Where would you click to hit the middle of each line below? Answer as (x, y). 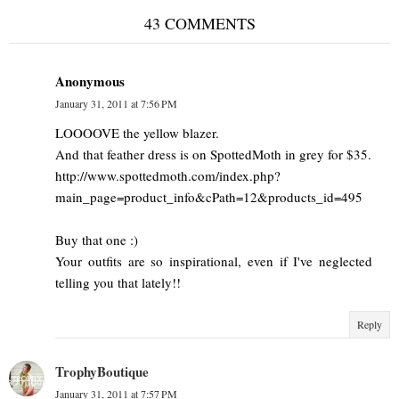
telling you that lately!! (118, 283)
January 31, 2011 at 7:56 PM (116, 104)
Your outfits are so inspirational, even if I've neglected (214, 261)
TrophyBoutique (102, 372)
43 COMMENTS (199, 24)
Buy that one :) (97, 240)
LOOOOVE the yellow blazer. (137, 133)
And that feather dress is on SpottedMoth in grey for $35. (213, 155)
